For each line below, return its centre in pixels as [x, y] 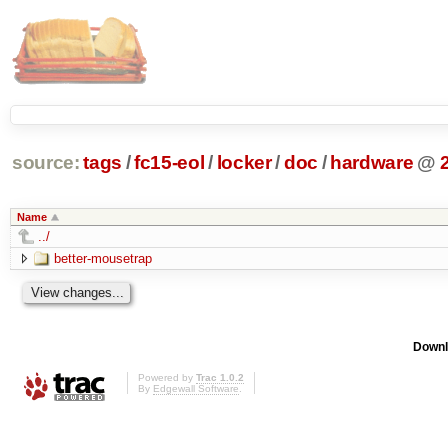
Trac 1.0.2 [220, 378]
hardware [372, 163]
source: [45, 163]
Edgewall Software [196, 389]
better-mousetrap [102, 258]
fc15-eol [169, 163]
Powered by [167, 378]
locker [244, 163]
